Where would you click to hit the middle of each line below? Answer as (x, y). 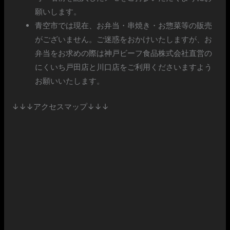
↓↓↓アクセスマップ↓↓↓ (61, 106)
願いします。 (58, 12)
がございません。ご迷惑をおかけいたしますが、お (124, 40)
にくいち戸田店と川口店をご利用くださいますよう (124, 67)
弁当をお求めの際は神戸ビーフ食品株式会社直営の (124, 53)
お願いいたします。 (70, 81)
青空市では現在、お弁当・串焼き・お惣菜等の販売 (124, 26)
